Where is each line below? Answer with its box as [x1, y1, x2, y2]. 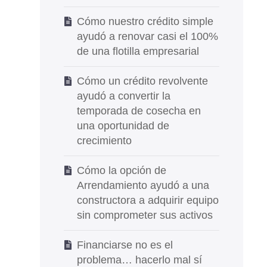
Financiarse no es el [76, 239, 173, 251]
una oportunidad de [76, 120, 169, 132]
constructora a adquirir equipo [76, 194, 219, 206]
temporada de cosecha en [76, 105, 201, 117]
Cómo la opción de [76, 164, 166, 176]
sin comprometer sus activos [76, 209, 213, 221]
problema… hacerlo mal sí [76, 254, 202, 266]
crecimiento [76, 135, 132, 147]
